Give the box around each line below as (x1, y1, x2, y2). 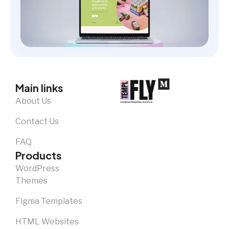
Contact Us (15, 116, 59, 126)
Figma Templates (15, 196, 82, 206)
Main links (15, 81, 63, 94)
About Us (15, 96, 51, 106)
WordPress (15, 163, 59, 173)
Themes (15, 175, 48, 186)
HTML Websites (15, 216, 79, 226)
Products (15, 148, 62, 162)
